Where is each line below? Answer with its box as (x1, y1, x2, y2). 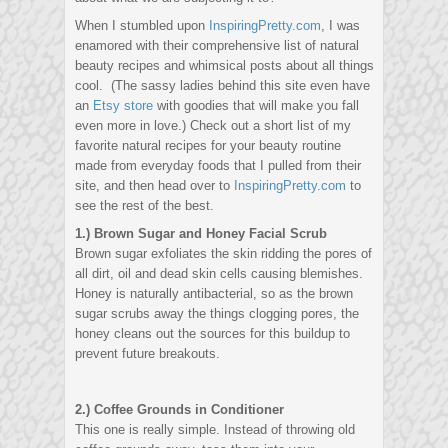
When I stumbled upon (75, 18, 209, 34)
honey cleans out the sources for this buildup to (75, 326, 350, 342)
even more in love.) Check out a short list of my (75, 118, 351, 134)
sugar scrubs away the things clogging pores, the (75, 306, 359, 322)
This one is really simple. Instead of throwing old (75, 422, 355, 438)
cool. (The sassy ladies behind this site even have (75, 78, 370, 94)
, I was (321, 18, 360, 34)
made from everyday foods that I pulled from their (75, 158, 361, 174)
